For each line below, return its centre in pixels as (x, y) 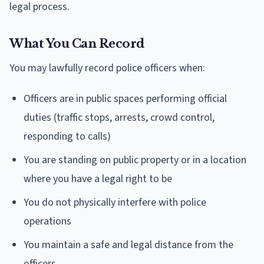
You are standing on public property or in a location (135, 160)
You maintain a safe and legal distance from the (128, 245)
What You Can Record (77, 43)
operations (47, 221)
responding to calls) (67, 136)
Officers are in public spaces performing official (125, 98)
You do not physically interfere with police (115, 202)
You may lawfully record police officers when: (107, 68)
